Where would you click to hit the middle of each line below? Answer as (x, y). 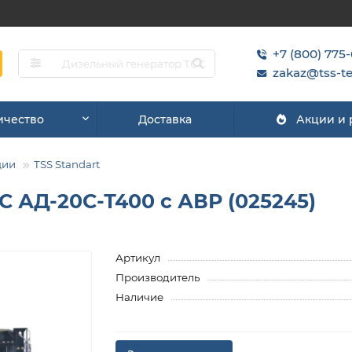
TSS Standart (67, 164)
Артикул (138, 257)
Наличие (140, 297)
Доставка (165, 119)
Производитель (158, 277)
